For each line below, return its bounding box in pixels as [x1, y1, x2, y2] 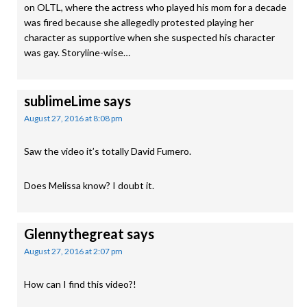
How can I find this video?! [24, 278, 136, 290]
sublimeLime [24, 93, 101, 109]
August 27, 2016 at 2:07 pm [24, 246, 123, 256]
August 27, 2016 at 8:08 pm [24, 113, 123, 123]
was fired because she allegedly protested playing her [24, 16, 254, 28]
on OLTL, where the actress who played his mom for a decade [24, 1, 286, 13]
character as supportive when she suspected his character [24, 32, 275, 43]
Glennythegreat [24, 225, 124, 242]
